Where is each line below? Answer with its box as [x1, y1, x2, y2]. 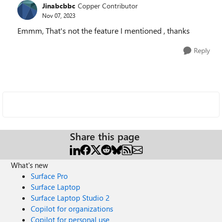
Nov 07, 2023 [42, 11, 75, 19]
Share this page [70, 129, 140, 143]
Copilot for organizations [31, 204, 113, 214]
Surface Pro [31, 171, 68, 181]
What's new [11, 160, 49, 170]
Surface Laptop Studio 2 [31, 193, 110, 203]
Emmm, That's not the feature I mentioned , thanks [17, 25, 190, 36]
